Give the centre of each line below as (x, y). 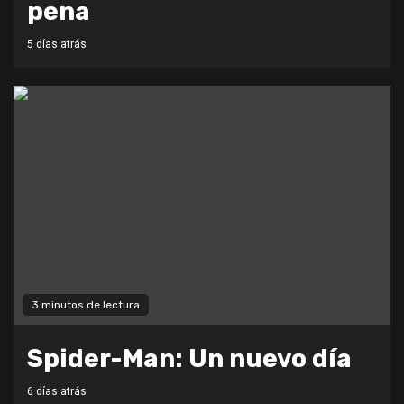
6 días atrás (57, 391)
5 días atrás (57, 44)
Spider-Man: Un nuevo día (189, 358)
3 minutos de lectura (86, 304)
